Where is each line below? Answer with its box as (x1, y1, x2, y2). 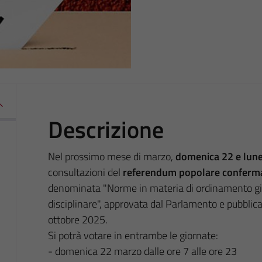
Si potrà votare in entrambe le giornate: (47, 227, 218, 243)
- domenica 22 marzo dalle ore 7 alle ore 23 (47, 243, 237, 259)
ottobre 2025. (47, 211, 108, 227)
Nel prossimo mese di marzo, (47, 148, 175, 164)
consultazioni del (47, 164, 123, 180)
